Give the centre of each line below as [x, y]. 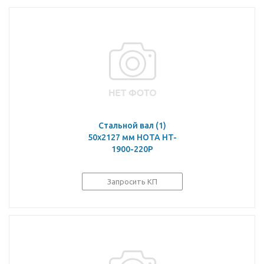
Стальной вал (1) [132, 126]
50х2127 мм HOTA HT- [132, 137]
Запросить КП [132, 181]
